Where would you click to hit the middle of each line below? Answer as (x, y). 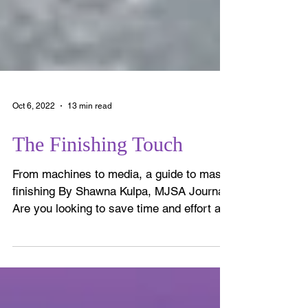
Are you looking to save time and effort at (118, 238)
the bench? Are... (56, 255)
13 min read (90, 136)
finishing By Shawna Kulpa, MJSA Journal (120, 221)
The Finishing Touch (98, 174)
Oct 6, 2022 (34, 136)
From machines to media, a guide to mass (120, 204)
